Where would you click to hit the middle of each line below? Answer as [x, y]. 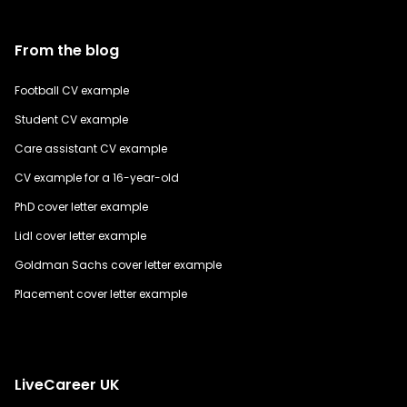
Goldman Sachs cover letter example [118, 264]
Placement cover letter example [101, 293]
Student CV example [71, 119]
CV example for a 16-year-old [97, 177]
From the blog [67, 50]
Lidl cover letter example [80, 235]
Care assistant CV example [91, 148]
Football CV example [72, 90]
